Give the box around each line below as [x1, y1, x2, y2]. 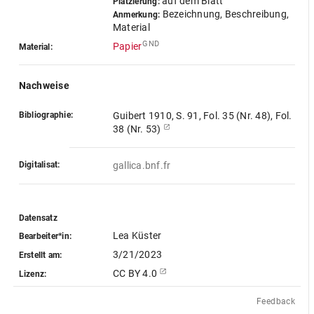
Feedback [257, 296, 296, 306]
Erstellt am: [18, 250, 62, 260]
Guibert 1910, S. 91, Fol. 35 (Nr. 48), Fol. [112, 110, 292, 121]
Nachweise [18, 80, 69, 91]
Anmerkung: [112, 10, 161, 20]
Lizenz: [18, 268, 47, 279]
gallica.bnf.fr [112, 160, 171, 171]
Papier [112, 41, 142, 52]
